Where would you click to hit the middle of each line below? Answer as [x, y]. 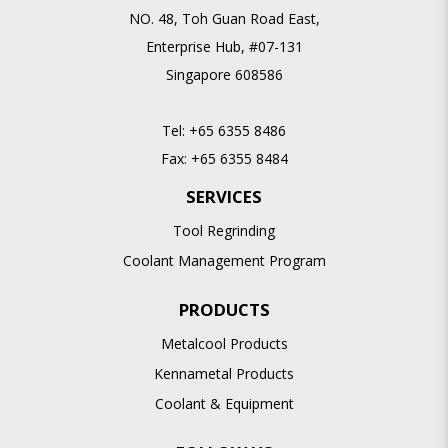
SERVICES [224, 196]
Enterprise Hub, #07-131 [224, 46]
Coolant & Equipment [224, 403]
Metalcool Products [224, 343]
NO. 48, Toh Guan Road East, [224, 18]
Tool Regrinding [224, 230]
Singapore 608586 [224, 74]
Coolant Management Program [224, 260]
